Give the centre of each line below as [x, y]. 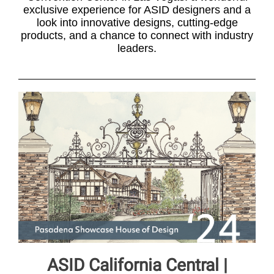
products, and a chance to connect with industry [137, 35]
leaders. [137, 48]
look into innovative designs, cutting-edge [137, 23]
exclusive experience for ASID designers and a [137, 10]
